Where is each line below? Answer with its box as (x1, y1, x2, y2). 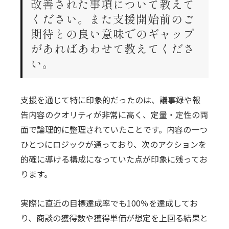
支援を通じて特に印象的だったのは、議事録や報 (20, 93, 201, 106)
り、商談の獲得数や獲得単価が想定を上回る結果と (20, 211, 209, 224)
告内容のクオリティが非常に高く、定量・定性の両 (20, 108, 209, 121)
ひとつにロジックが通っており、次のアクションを (20, 138, 207, 150)
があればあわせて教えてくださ (31, 39, 195, 56)
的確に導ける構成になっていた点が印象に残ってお (20, 152, 208, 165)
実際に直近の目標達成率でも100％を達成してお (20, 196, 198, 209)
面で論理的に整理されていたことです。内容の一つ (20, 123, 208, 135)
